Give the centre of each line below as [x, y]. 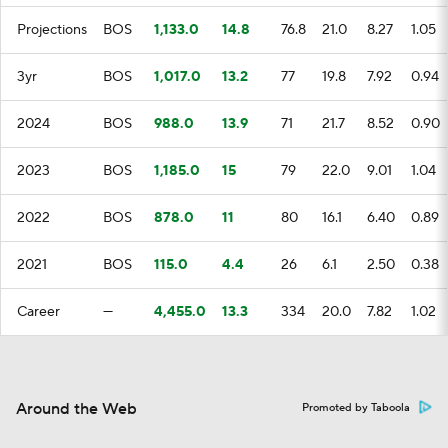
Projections [52, 30]
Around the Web [76, 409]
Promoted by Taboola [356, 408]
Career [38, 312]
